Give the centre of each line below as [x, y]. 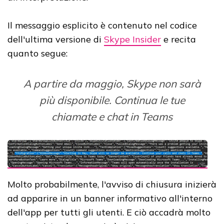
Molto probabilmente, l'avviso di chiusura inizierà [112, 184]
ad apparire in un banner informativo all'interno [110, 198]
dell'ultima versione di [56, 39]
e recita [178, 39]
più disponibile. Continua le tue [112, 100]
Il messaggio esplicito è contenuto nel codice [102, 25]
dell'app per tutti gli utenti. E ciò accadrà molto [109, 212]
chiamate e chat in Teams [112, 116]
